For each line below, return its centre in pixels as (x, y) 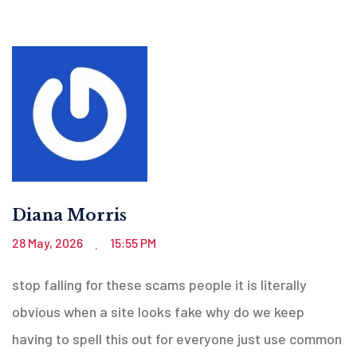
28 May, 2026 (49, 242)
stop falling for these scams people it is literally (159, 284)
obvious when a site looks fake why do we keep (158, 311)
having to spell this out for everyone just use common (177, 338)
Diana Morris (69, 215)
